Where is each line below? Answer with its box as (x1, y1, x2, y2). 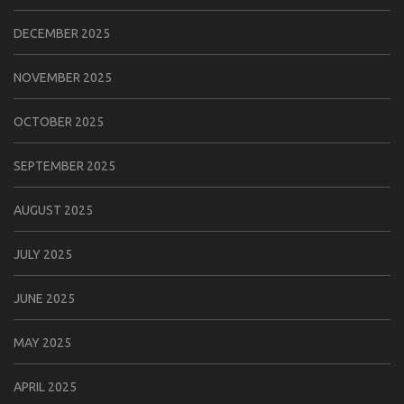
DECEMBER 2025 (14, 26, 110, 41)
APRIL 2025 (14, 380, 77, 395)
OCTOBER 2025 (14, 115, 104, 130)
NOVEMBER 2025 (14, 70, 112, 86)
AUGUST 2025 (14, 203, 93, 218)
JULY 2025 (14, 247, 72, 262)
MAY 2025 (14, 335, 71, 351)
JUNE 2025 (14, 291, 75, 307)
